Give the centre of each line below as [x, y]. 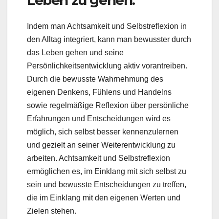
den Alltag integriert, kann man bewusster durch [109, 40]
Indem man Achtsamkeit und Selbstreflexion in [107, 26]
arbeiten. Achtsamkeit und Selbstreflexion [99, 158]
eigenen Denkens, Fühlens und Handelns [99, 92]
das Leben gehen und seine [75, 53]
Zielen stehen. [52, 211]
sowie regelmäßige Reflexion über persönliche [108, 106]
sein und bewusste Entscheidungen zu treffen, [107, 185]
